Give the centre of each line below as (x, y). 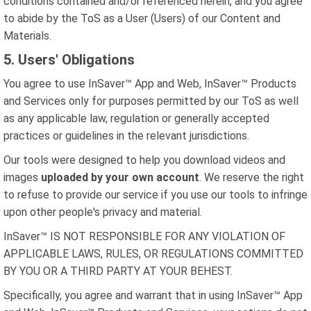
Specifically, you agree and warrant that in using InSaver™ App (153, 295)
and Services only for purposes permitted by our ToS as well (151, 101)
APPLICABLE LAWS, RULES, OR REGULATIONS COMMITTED (153, 254)
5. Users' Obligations (69, 60)
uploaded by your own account (120, 177)
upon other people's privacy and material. (103, 212)
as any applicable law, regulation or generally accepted (136, 118)
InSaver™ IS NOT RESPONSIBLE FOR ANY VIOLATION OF (144, 236)
